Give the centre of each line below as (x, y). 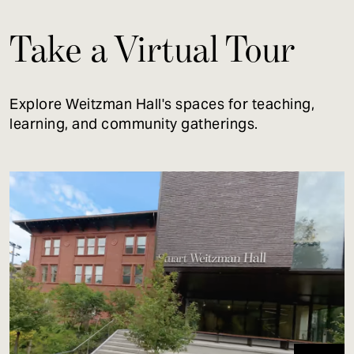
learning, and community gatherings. (134, 123)
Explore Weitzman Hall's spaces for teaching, (162, 104)
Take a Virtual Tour (153, 48)
